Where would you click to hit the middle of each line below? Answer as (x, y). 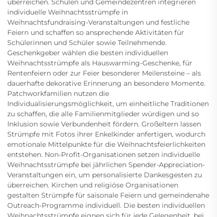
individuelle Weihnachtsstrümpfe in (68, 12)
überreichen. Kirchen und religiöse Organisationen (93, 185)
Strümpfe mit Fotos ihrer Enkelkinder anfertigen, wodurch (106, 134)
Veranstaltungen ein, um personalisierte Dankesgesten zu (105, 175)
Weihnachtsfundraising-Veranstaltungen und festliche (98, 22)
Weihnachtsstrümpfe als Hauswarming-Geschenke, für (100, 63)
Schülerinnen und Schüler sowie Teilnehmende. (87, 42)
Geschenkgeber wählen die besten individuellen (88, 53)
